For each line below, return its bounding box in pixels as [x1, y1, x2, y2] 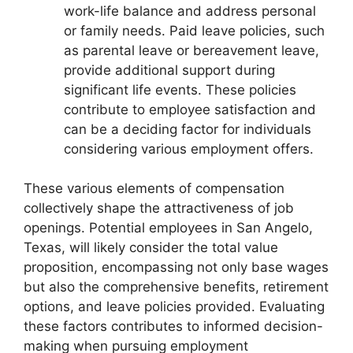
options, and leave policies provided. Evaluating [24, 299, 325, 315]
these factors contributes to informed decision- [24, 318, 323, 335]
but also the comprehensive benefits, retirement [24, 279, 329, 295]
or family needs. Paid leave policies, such [64, 22, 325, 39]
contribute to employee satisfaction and [64, 101, 316, 117]
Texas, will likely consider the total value [24, 240, 278, 256]
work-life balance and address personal [64, 2, 316, 19]
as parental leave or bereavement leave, [64, 42, 319, 58]
